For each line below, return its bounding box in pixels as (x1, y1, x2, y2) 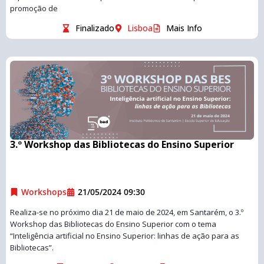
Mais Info (166, 22, 202, 34)
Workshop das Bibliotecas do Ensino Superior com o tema (10, 219, 216, 229)
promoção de (10, 3, 58, 14)
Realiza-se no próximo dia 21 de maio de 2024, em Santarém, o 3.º (10, 207, 243, 217)
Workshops (21, 186, 67, 197)
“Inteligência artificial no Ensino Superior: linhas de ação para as (10, 230, 239, 241)
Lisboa (127, 22, 153, 34)
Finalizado (75, 22, 114, 34)
